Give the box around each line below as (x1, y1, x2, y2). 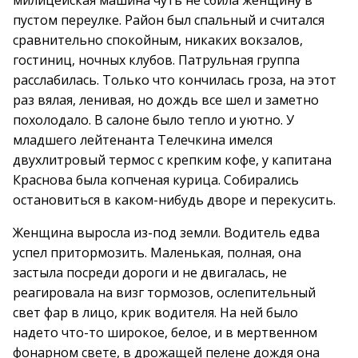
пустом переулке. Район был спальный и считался (13, 11, 324, 29)
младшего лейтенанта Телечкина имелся (13, 131, 272, 149)
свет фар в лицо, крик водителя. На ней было (13, 304, 298, 321)
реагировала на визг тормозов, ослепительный (13, 284, 316, 301)
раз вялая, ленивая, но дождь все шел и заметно (13, 91, 319, 109)
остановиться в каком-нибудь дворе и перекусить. (13, 191, 336, 209)
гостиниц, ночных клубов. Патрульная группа (13, 51, 300, 69)
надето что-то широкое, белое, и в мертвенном (13, 324, 317, 341)
